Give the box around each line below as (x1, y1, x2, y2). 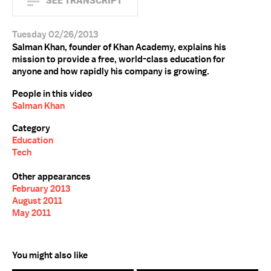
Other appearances (12, 171, 91, 183)
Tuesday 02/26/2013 (12, 28, 98, 41)
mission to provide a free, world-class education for (12, 53, 225, 65)
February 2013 (12, 183, 70, 195)
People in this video (12, 88, 93, 100)
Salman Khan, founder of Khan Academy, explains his (12, 41, 226, 53)
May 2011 (12, 207, 51, 219)
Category (12, 122, 50, 134)
